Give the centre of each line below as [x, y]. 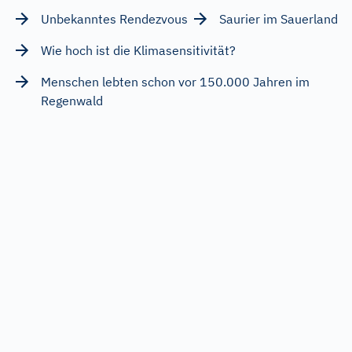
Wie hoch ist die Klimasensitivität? [138, 50]
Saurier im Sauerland [279, 18]
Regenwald [72, 100]
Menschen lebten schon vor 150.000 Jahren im [175, 81]
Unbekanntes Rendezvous [114, 18]
